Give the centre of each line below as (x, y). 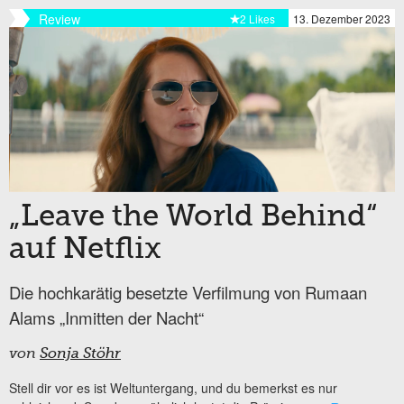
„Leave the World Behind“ (193, 217)
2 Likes (257, 19)
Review (60, 19)
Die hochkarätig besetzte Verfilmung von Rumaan (188, 292)
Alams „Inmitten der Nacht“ (106, 317)
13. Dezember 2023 (342, 19)
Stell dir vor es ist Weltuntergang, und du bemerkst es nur (173, 387)
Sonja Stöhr (80, 354)
